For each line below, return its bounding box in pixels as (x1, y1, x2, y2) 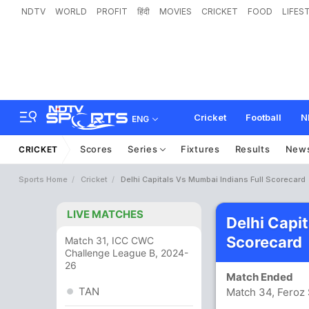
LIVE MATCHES (67, 208, 143, 221)
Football (246, 112, 281, 123)
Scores (79, 143, 113, 154)
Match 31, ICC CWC (65, 235, 154, 246)
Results (235, 143, 270, 154)
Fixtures (181, 143, 220, 154)
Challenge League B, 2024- (65, 247, 188, 259)
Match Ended (226, 270, 299, 283)
